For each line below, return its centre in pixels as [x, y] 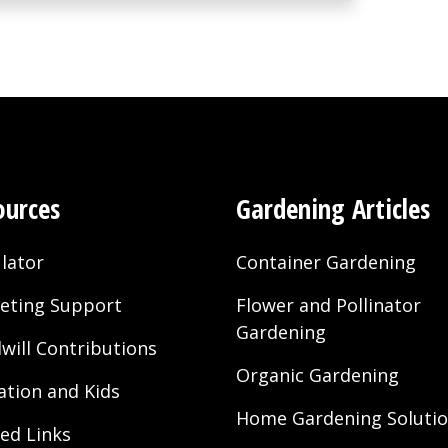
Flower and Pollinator [328, 304]
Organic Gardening [317, 374]
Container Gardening [326, 261]
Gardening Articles [333, 208]
